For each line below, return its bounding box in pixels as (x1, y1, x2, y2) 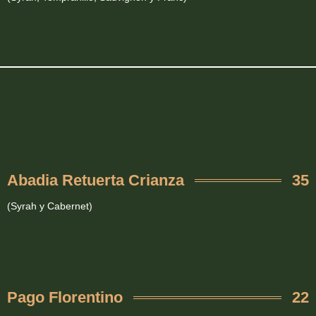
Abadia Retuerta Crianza (7, 171, 184, 190)
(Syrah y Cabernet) (7, 200, 92, 212)
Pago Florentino (7, 288, 123, 307)
